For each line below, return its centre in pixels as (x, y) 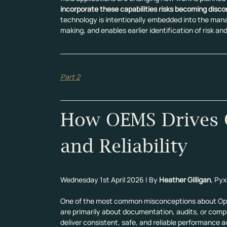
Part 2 (70, 77)
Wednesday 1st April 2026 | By (109, 180)
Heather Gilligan (185, 180)
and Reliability (124, 146)
